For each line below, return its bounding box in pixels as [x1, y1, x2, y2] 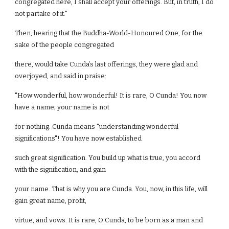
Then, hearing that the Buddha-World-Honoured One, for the [15, 29, 203, 37]
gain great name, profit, [15, 197, 87, 204]
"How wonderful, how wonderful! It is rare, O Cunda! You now [15, 91, 207, 99]
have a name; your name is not [15, 103, 110, 111]
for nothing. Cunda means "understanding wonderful [15, 123, 179, 130]
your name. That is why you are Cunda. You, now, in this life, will [15, 185, 208, 193]
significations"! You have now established [15, 134, 142, 142]
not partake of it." [15, 10, 68, 17]
